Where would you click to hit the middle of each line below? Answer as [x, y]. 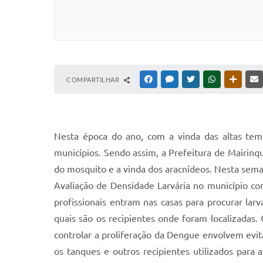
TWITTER [210, 79]
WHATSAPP [235, 79]
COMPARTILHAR [94, 80]
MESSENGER [194, 79]
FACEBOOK [171, 79]
